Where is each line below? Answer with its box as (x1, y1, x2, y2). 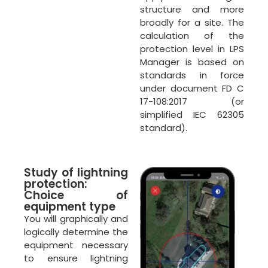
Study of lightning (24, 165, 128, 181)
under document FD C (140, 81, 244, 95)
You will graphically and (24, 212, 128, 226)
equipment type (24, 199, 115, 215)
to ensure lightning (24, 252, 128, 265)
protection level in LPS (140, 42, 244, 55)
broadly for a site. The (140, 16, 244, 29)
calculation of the (140, 29, 244, 42)
